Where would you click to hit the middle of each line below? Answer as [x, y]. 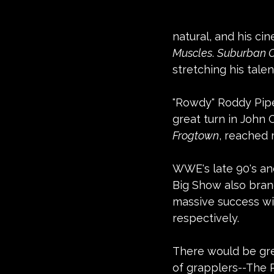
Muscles [192, 53]
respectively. [206, 218]
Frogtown [196, 135]
